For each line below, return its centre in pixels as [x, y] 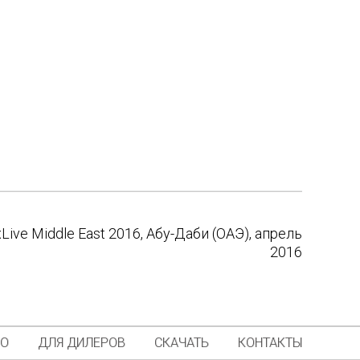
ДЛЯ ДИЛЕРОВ [82, 342]
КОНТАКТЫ [270, 342]
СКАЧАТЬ [182, 342]
